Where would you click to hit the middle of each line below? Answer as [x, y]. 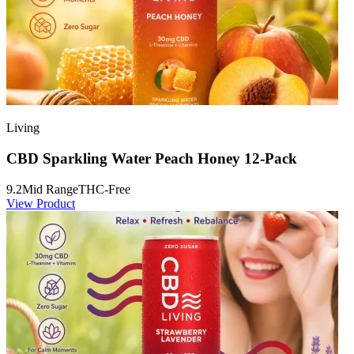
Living [23, 128]
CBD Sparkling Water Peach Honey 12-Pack [152, 159]
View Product [41, 203]
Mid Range [50, 189]
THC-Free [104, 189]
